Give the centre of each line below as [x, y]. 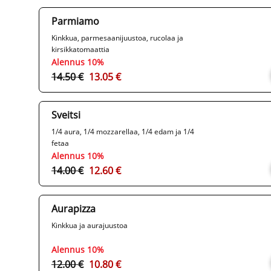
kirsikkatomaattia [80, 50]
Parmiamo [75, 21]
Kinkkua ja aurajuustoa [90, 226]
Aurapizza [73, 209]
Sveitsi [66, 115]
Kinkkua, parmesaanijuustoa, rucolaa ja [117, 38]
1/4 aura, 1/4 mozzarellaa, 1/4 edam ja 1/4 [123, 132]
